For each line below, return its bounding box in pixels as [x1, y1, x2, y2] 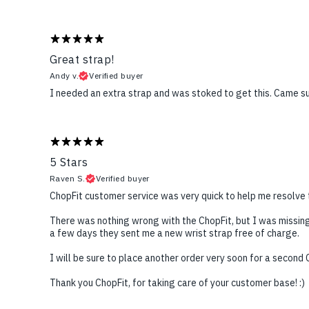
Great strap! [50, 52, 114, 67]
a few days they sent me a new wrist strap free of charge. [50, 227, 299, 240]
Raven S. [50, 173, 86, 184]
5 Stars [50, 155, 88, 170]
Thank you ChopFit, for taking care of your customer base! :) [50, 277, 305, 290]
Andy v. [50, 70, 79, 81]
